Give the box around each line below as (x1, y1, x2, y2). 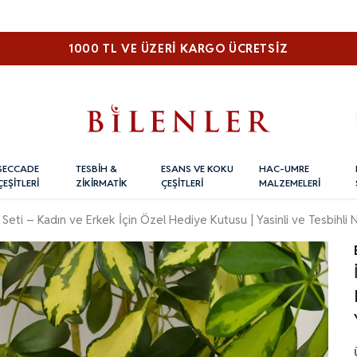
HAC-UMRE (259, 163, 310, 175)
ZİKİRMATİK (76, 177, 128, 190)
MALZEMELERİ (259, 177, 321, 190)
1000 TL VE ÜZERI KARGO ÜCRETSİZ (69, 41, 288, 56)
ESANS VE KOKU (160, 163, 233, 175)
